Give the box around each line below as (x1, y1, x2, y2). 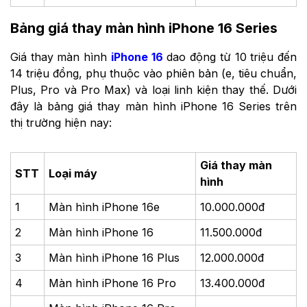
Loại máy (49, 167, 98, 181)
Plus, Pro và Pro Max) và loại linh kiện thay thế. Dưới (10, 83, 297, 97)
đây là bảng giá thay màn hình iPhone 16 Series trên (10, 99, 297, 114)
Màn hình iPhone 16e (49, 200, 160, 214)
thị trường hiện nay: (10, 116, 112, 130)
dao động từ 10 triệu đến (162, 50, 297, 64)
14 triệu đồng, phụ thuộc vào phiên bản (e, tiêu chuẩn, (10, 66, 297, 81)
